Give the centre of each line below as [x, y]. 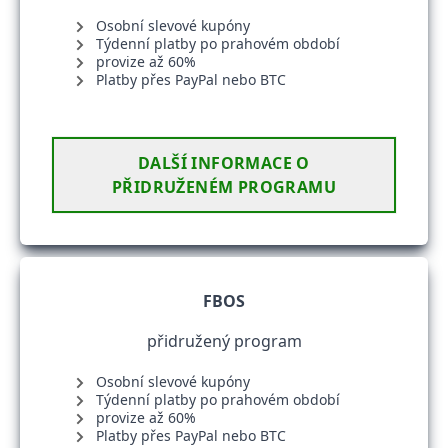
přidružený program [224, 341]
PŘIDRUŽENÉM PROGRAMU [224, 187]
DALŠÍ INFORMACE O [224, 163]
